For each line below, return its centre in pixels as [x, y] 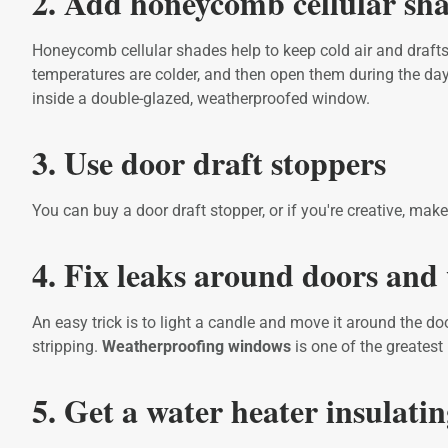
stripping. [67, 346]
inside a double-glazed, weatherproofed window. [201, 98]
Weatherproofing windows [196, 346]
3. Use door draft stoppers [209, 162]
